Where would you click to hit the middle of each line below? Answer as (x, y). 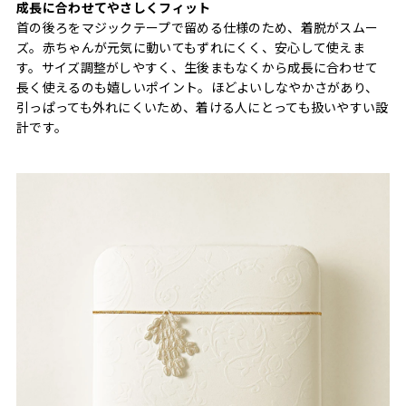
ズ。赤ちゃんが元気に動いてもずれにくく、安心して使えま (191, 47)
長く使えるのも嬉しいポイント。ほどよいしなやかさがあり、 (198, 87)
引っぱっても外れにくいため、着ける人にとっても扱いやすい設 (203, 106)
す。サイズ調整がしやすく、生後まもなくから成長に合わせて (198, 67)
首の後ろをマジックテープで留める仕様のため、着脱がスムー (198, 27)
